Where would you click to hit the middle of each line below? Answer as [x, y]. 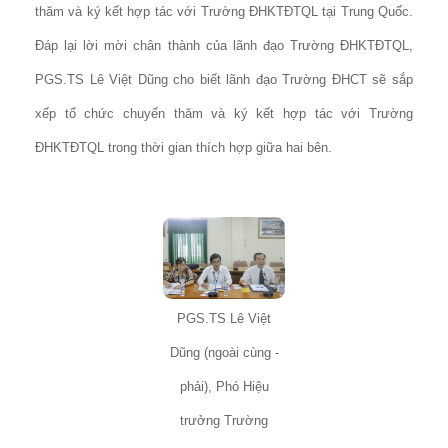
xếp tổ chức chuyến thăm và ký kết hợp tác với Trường [224, 114]
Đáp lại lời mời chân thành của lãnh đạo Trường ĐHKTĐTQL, [224, 46]
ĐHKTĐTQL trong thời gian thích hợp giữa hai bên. [183, 148]
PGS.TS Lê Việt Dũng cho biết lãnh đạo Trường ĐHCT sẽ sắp [224, 80]
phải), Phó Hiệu [224, 387]
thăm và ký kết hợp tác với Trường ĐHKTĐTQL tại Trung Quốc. [224, 12]
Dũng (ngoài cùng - [224, 353]
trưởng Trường [224, 421]
